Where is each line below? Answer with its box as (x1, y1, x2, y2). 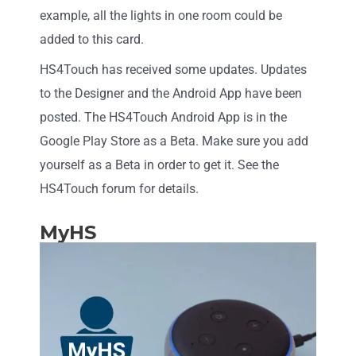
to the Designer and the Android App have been (40, 85, 302, 101)
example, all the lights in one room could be (40, 7, 282, 23)
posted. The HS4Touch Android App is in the (40, 109, 287, 125)
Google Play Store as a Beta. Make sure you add (40, 133, 308, 149)
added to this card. (40, 31, 144, 47)
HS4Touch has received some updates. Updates (40, 61, 307, 77)
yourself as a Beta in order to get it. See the (40, 157, 279, 172)
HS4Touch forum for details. (40, 180, 199, 196)
